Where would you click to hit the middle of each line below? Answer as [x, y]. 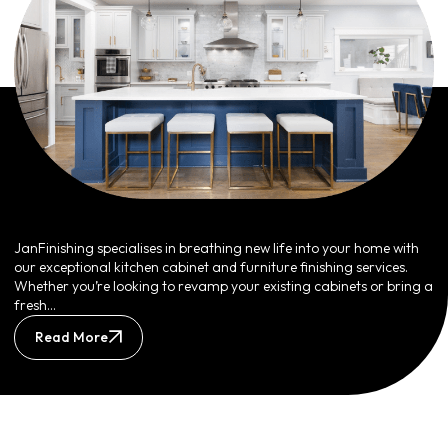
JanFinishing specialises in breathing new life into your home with [216, 247]
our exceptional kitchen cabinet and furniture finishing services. [211, 266]
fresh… [35, 304]
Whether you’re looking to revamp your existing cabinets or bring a [223, 285]
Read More [71, 336]
